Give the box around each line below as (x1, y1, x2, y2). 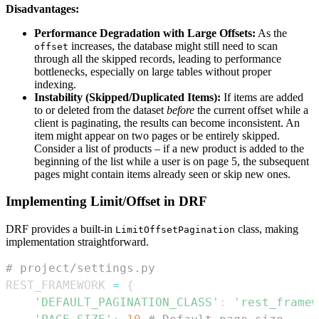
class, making (235, 223, 298, 236)
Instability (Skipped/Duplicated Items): (34, 90, 221, 103)
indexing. (34, 78, 76, 90)
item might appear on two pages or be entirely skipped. (34, 129, 280, 142)
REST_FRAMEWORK (6, 278, 113, 293)
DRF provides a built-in (6, 223, 115, 236)
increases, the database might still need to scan (68, 39, 278, 52)
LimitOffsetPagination (115, 224, 235, 236)
